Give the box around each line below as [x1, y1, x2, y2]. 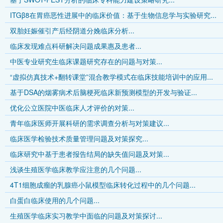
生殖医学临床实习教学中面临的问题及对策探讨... [10, 211, 162, 221]
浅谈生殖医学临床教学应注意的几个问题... [10, 164, 141, 174]
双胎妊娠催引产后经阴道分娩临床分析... [10, 25, 134, 35]
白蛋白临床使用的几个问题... [10, 195, 100, 205]
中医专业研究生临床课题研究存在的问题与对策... [10, 56, 162, 66]
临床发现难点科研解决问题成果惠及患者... [10, 41, 141, 51]
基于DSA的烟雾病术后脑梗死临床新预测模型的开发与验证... [10, 87, 197, 97]
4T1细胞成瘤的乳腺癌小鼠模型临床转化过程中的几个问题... [10, 180, 196, 190]
